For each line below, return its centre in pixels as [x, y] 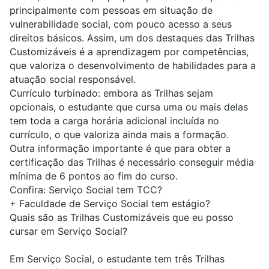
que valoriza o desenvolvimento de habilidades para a [133, 66]
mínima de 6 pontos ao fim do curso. [94, 176]
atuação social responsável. [73, 80]
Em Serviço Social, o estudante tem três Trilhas [117, 259]
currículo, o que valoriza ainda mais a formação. [119, 135]
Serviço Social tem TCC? [105, 190]
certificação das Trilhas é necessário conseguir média [132, 162]
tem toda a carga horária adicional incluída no [114, 121]
